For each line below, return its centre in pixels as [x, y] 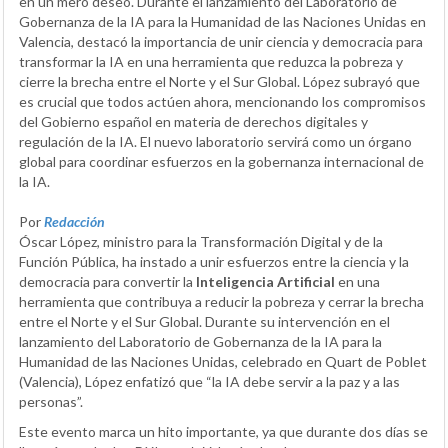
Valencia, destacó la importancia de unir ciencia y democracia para [221, 42]
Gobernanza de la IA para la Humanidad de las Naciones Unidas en [222, 22]
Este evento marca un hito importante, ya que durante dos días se [223, 432]
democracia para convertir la [107, 282]
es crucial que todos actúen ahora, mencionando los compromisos [222, 102]
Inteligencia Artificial [265, 282]
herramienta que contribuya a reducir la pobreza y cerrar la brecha [221, 302]
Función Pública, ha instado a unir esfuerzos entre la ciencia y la [214, 262]
